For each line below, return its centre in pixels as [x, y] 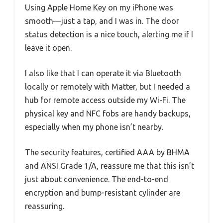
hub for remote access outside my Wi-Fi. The [105, 100]
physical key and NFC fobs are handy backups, [108, 114]
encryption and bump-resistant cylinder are [103, 193]
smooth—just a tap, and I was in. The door [102, 21]
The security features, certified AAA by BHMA [107, 153]
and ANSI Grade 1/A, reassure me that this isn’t [110, 166]
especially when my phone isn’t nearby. [94, 127]
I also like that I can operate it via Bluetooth [103, 73]
